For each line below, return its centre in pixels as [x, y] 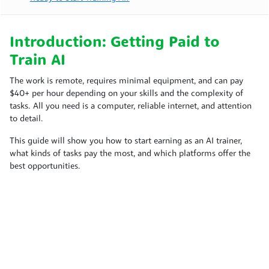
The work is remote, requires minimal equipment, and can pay [126, 81]
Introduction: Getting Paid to [115, 43]
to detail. [26, 119]
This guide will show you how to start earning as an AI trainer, [126, 141]
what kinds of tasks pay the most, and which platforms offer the [130, 154]
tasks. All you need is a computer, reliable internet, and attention [131, 106]
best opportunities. [45, 166]
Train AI [38, 61]
